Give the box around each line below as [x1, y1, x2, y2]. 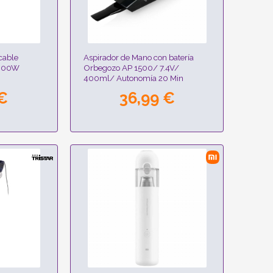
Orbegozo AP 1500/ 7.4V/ [83, 63, 180, 73]
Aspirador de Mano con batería [83, 52, 194, 63]
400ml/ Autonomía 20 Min [83, 73, 184, 83]
